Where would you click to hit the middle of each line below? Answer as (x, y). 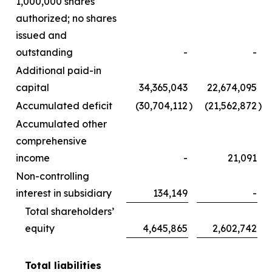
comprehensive (51, 141)
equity (40, 228)
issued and (41, 35)
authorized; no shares (66, 18)
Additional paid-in (59, 70)
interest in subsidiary (64, 193)
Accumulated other (61, 124)
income (33, 158)
